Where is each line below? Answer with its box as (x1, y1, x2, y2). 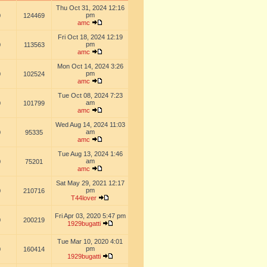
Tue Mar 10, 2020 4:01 (57, 238, 123, 245)
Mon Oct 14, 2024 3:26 (57, 63, 123, 70)
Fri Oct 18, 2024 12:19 (57, 33, 123, 41)
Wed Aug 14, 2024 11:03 (55, 121, 125, 128)
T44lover (71, 194, 97, 201)
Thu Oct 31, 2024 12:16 (55, 4, 125, 11)
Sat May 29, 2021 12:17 (55, 179, 125, 187)
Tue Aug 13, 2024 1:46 (57, 150, 123, 157)
